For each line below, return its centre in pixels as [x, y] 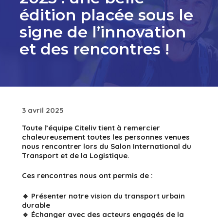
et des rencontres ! [94, 49]
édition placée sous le [106, 15]
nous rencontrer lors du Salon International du [107, 146]
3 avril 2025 [43, 110]
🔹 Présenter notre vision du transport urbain [103, 196]
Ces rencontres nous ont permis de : [87, 176]
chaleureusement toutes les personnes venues [106, 137]
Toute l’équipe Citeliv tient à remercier [91, 127]
